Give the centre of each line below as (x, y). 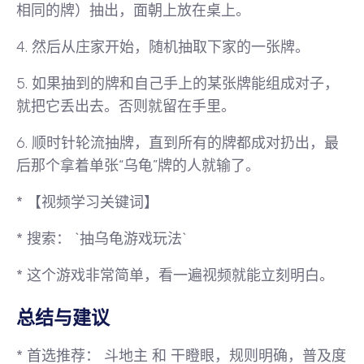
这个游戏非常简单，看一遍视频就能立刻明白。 (180, 275)
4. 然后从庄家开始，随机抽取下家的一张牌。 (163, 47)
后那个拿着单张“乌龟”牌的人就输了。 (138, 166)
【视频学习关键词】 (93, 202)
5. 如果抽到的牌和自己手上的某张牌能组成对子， (178, 84)
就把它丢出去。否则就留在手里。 (126, 106)
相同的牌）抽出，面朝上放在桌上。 (133, 11)
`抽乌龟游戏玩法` (129, 239)
